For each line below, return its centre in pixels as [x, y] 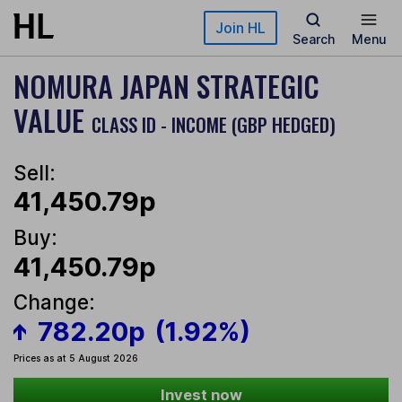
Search [313, 39]
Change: [54, 302]
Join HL [240, 28]
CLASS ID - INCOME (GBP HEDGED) [214, 124]
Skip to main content [78, 22]
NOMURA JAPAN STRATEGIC [166, 86]
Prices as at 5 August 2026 [76, 358]
